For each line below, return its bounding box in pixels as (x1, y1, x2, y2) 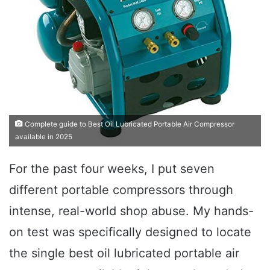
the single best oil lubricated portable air (9, 245, 239, 260)
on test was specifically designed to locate (9, 224, 251, 239)
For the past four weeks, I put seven (9, 161, 215, 176)
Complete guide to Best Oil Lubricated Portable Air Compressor (23, 119, 234, 128)
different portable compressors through (9, 182, 233, 197)
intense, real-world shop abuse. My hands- (9, 203, 254, 218)
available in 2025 (15, 132, 72, 141)
